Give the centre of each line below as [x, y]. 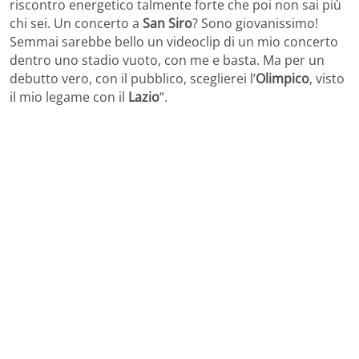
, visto [327, 79]
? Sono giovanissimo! [255, 24]
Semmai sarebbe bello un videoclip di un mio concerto [174, 42]
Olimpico [282, 79]
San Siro [167, 24]
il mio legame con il [69, 97]
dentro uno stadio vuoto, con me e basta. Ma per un [167, 61]
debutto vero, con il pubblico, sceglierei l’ [133, 79]
